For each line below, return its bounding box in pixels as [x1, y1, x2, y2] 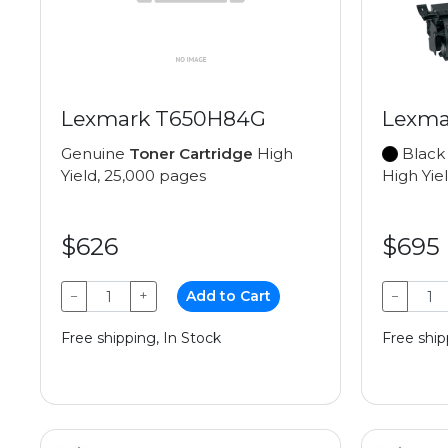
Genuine [61, 144, 129, 164]
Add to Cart [186, 287, 272, 306]
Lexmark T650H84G [61, 106, 266, 132]
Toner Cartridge [129, 144, 253, 164]
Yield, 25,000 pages [61, 166, 206, 186]
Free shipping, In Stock [61, 329, 221, 348]
